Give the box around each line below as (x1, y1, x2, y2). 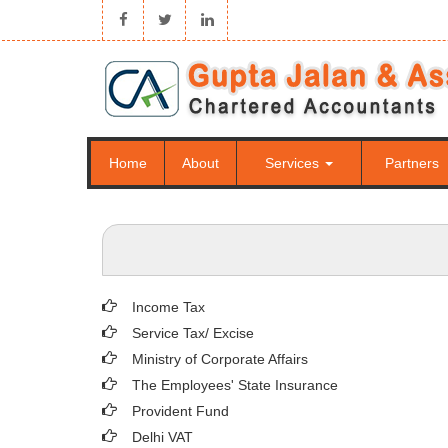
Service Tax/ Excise (132, 325, 254, 341)
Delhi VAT (132, 429, 193, 445)
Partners (385, 155, 439, 171)
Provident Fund (132, 403, 229, 419)
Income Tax (132, 299, 205, 315)
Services (265, 155, 323, 171)
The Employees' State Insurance (132, 377, 338, 393)
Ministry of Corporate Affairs (132, 351, 308, 367)
